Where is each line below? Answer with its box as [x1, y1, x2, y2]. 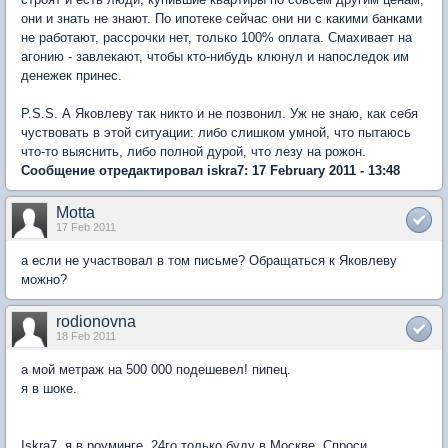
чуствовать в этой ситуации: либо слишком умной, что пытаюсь [21, 124, 411, 140]
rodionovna [56, 312, 136, 330]
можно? [21, 271, 67, 287]
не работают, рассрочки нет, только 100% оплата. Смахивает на [21, 29, 412, 45]
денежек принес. [21, 67, 122, 83]
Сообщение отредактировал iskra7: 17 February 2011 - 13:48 [21, 162, 400, 178]
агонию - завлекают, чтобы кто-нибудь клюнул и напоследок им [21, 48, 409, 64]
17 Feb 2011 [56, 220, 116, 233]
